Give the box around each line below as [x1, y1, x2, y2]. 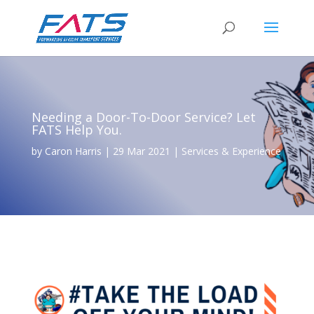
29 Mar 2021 [112, 144, 170, 158]
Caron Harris [44, 144, 102, 158]
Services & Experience [181, 144, 281, 158]
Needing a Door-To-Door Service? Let [31, 109, 256, 125]
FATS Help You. [31, 121, 122, 138]
